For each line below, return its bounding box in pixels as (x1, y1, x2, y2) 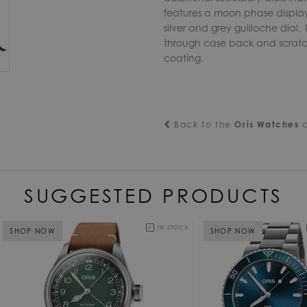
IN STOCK (158, 223, 189, 231)
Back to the (171, 119, 235, 130)
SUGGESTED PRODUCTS (23, 183, 284, 208)
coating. (164, 51, 204, 64)
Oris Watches (234, 119, 299, 130)
